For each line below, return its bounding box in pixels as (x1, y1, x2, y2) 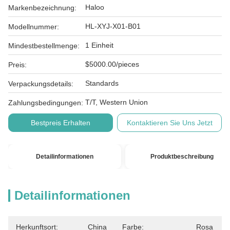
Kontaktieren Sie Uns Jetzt (126, 119, 213, 127)
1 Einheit (85, 41, 113, 49)
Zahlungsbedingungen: (8, 99, 83, 107)
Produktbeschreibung (150, 153, 214, 160)
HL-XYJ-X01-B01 (85, 22, 141, 30)
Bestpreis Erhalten (30, 119, 90, 127)
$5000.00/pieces (85, 60, 139, 68)
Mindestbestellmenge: (8, 42, 80, 50)
